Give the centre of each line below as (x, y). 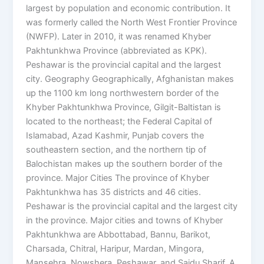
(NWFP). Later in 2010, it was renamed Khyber (119, 37)
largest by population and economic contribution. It (128, 9)
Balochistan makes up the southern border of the (124, 164)
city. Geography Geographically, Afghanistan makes (130, 79)
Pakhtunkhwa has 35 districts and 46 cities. (114, 192)
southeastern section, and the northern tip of (116, 150)
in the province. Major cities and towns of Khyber (125, 221)
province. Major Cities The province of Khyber (118, 178)
